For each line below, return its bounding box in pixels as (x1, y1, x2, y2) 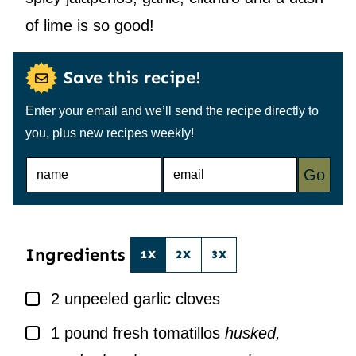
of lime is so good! (25, 17, 154, 35)
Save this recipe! (64, 67, 201, 89)
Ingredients (25, 243, 130, 265)
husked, (225, 324, 281, 342)
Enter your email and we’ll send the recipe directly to (25, 104, 319, 118)
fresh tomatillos (113, 324, 220, 342)
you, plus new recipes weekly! (25, 126, 194, 141)
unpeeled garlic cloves (64, 290, 220, 308)
